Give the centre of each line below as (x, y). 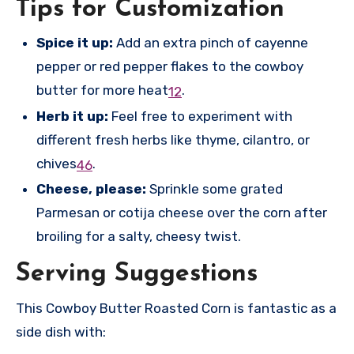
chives (56, 163)
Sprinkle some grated (215, 189)
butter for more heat (102, 90)
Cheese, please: (91, 189)
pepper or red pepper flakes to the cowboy (170, 67)
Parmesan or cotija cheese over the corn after (182, 213)
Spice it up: (75, 43)
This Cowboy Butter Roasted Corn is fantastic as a (176, 308)
